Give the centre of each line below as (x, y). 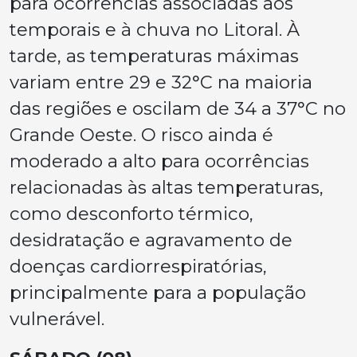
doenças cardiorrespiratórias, (138, 267)
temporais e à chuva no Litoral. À (155, 30)
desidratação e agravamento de (151, 240)
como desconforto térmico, (131, 214)
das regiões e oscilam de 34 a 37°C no (178, 109)
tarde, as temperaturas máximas (154, 56)
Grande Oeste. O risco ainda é (141, 135)
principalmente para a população (158, 293)
